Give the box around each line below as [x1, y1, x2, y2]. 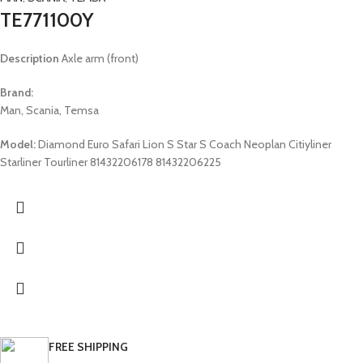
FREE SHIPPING [49, 340, 128, 355]
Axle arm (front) [59, 51, 139, 66]
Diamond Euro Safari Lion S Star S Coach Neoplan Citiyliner [36, 137, 331, 152]
